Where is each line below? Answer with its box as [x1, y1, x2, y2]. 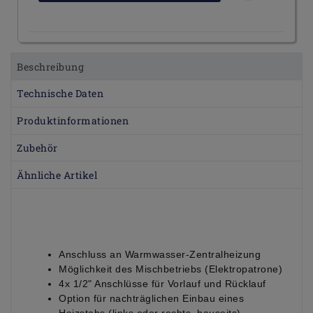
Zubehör [17, 140, 58, 154]
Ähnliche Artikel [17, 168, 98, 182]
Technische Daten [17, 87, 104, 101]
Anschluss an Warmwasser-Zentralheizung [59, 249, 261, 261]
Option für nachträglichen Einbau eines [59, 293, 244, 305]
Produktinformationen [17, 114, 129, 128]
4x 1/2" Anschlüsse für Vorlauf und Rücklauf [59, 278, 266, 290]
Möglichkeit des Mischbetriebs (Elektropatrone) [59, 263, 282, 275]
